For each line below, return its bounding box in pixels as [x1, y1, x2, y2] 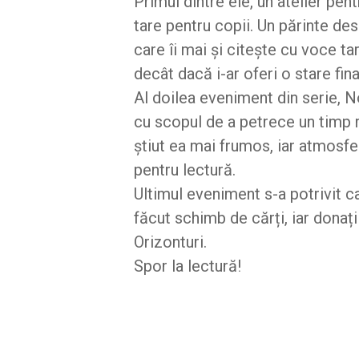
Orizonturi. [134, 232, 207, 252]
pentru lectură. [134, 160, 236, 180]
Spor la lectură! [134, 256, 241, 276]
